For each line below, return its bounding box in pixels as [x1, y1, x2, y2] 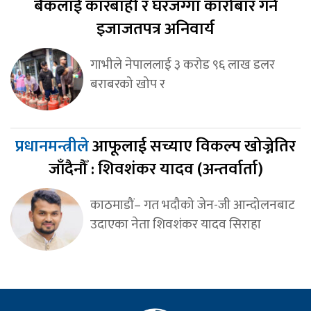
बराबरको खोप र [90, 73, 165, 96]
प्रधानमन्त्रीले [15, 133, 92, 161]
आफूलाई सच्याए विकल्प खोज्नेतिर [92, 133, 296, 161]
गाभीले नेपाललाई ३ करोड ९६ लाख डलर [90, 53, 275, 76]
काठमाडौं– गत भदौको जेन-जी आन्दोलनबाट [90, 194, 295, 217]
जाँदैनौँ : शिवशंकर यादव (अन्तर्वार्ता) [48, 155, 263, 184]
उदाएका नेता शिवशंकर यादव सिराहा [90, 213, 261, 236]
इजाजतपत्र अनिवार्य [96, 15, 215, 44]
